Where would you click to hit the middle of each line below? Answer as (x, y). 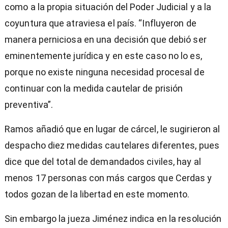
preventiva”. (29, 105)
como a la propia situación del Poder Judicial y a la (108, 7)
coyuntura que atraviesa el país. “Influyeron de (101, 23)
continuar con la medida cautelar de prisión (94, 89)
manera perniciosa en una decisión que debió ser (106, 40)
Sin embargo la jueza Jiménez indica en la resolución (113, 219)
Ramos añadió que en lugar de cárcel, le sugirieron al (112, 129)
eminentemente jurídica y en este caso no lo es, (103, 56)
